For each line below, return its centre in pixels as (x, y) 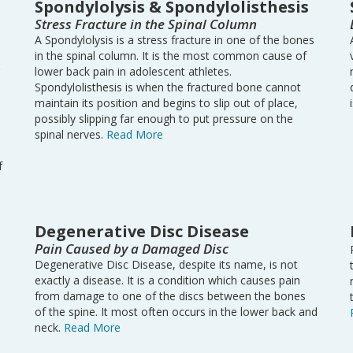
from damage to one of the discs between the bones (170, 296)
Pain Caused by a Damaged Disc (132, 249)
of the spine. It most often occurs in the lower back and (176, 312)
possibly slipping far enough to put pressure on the (164, 119)
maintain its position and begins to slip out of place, (166, 103)
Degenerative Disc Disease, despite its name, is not (166, 264)
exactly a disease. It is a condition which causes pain (167, 280)
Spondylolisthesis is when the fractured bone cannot (168, 87)
